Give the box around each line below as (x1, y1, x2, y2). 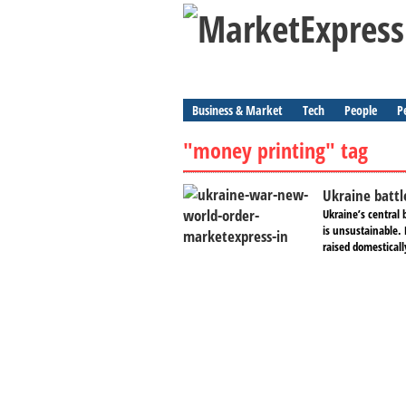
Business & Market (192, 101, 283, 119)
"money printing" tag (183, 135, 368, 165)
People (344, 101, 377, 119)
